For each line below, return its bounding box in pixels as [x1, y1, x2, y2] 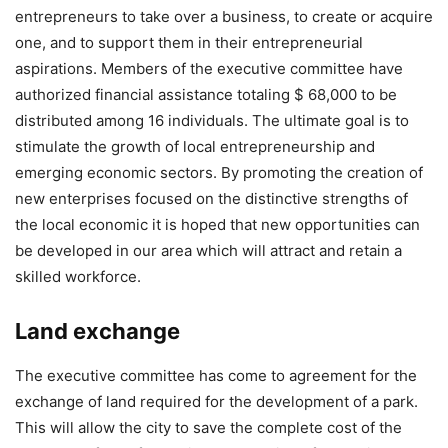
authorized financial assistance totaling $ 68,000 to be [15, 85, 397, 104]
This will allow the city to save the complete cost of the [15, 418, 402, 437]
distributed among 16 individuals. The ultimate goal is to [15, 111, 409, 130]
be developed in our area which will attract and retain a [15, 241, 402, 260]
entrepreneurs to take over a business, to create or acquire [15, 7, 433, 26]
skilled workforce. [15, 267, 141, 286]
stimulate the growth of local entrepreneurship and [15, 137, 375, 156]
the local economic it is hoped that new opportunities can [15, 215, 420, 234]
